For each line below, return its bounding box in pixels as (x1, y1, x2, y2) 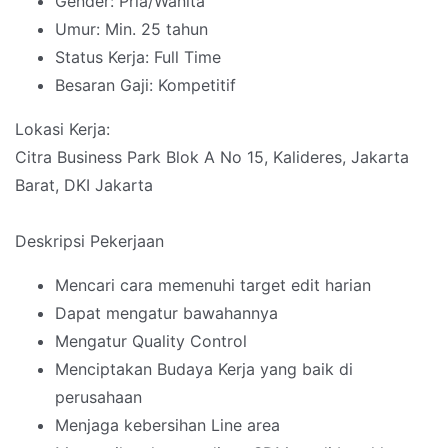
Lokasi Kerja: (15, 119, 110, 140)
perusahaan (55, 387, 142, 408)
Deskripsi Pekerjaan (15, 231, 164, 252)
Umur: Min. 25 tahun (55, 19, 208, 40)
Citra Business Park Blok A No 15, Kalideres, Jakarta (15, 147, 409, 168)
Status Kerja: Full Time (55, 47, 221, 68)
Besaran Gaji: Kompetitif (55, 75, 236, 96)
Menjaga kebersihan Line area (55, 415, 280, 436)
